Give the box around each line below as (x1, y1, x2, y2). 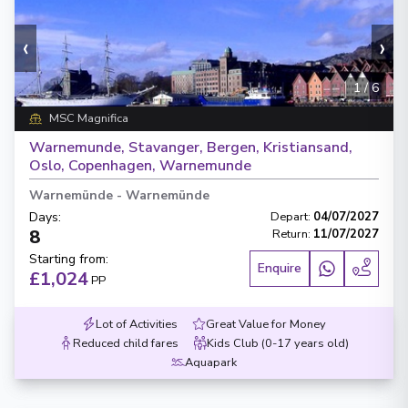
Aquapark (185, 354, 237, 371)
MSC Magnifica (48, 110, 128, 127)
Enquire (258, 260, 301, 277)
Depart (270, 209, 308, 225)
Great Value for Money (206, 316, 326, 332)
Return (272, 226, 308, 242)
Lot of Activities (96, 316, 178, 332)
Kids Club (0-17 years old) (207, 335, 349, 352)
